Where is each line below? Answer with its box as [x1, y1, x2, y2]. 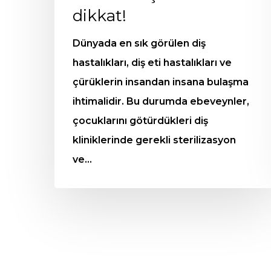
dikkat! [73, 6, 126, 26]
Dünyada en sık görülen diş [73, 38, 206, 50]
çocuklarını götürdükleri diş [73, 115, 208, 127]
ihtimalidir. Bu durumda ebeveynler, [73, 96, 249, 108]
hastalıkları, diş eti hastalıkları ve [73, 57, 232, 69]
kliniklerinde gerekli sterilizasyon [73, 134, 236, 146]
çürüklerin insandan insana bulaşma [73, 76, 249, 88]
